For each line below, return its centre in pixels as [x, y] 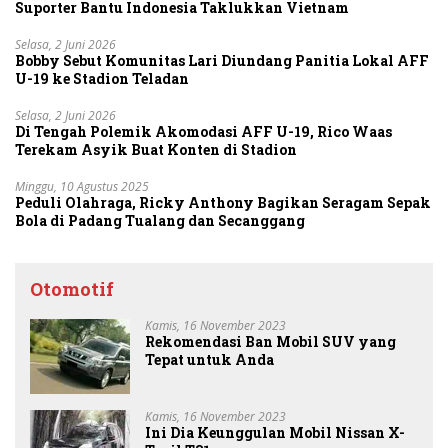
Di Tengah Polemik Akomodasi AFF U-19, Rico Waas [203, 132]
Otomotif [72, 289]
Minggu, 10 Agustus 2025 [82, 187]
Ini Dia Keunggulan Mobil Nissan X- [275, 433]
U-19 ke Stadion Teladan [102, 79]
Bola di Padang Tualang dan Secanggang [160, 221]
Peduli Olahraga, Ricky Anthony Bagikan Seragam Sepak [223, 203]
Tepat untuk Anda [209, 360]
